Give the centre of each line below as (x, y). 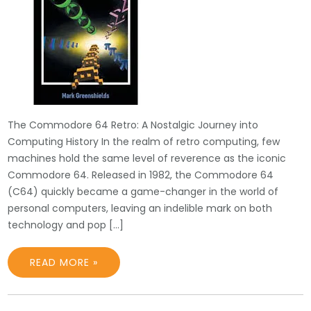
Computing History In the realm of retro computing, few (144, 142)
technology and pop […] (66, 225)
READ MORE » (64, 262)
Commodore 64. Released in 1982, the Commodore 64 (141, 175)
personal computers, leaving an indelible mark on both (140, 208)
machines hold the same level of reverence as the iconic (147, 158)
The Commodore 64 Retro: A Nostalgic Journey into (133, 125)
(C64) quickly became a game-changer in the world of (143, 192)
